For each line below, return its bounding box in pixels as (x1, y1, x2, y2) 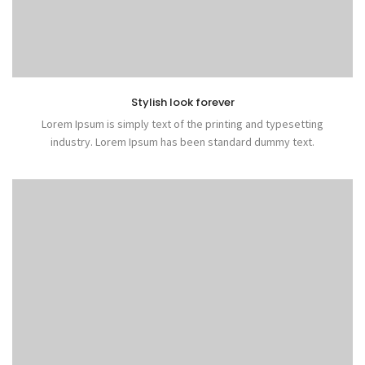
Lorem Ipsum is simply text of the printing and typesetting (42, 116, 323, 131)
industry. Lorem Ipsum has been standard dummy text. (51, 134, 314, 149)
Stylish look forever (130, 94, 235, 110)
